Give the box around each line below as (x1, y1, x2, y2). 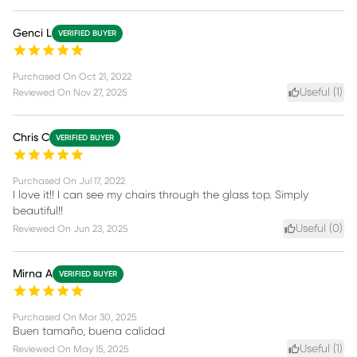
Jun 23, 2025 (73, 224, 127, 234)
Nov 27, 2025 (73, 88, 127, 98)
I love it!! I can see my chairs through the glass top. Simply (13, 190, 308, 202)
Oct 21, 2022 (79, 72, 131, 82)
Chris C (13, 132, 49, 144)
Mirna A (13, 269, 53, 280)
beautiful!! (13, 206, 63, 218)
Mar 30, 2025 (79, 312, 136, 323)
